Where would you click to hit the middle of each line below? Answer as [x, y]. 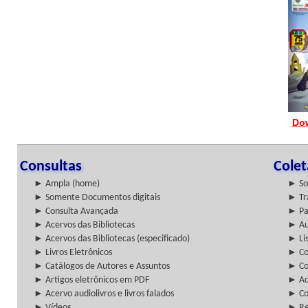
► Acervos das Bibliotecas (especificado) [112, 239]
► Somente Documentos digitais [97, 198]
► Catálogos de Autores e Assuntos [102, 266]
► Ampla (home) [67, 184]
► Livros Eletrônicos [73, 253]
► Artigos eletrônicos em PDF [91, 280]
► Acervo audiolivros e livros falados [104, 294]
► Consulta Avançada [76, 211]
